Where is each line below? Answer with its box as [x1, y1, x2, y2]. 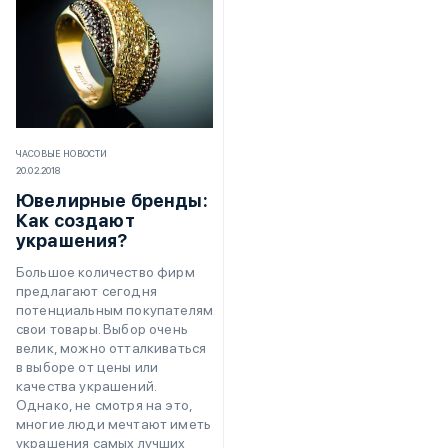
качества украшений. [16, 378, 157, 395]
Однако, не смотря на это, [16, 397, 193, 414]
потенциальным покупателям [16, 302, 214, 319]
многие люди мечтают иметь [16, 416, 212, 433]
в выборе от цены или [16, 359, 159, 376]
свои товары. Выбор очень [16, 321, 188, 338]
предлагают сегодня [16, 283, 157, 300]
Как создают [16, 210, 135, 232]
